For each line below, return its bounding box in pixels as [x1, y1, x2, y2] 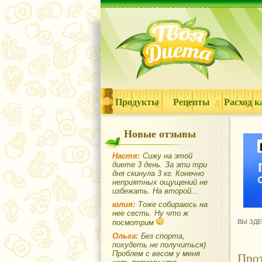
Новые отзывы [124, 126, 196, 141]
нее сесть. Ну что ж [112, 209, 188, 218]
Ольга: [112, 232, 138, 240]
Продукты [115, 95, 159, 108]
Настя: [112, 151, 140, 160]
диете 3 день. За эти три [112, 160, 207, 169]
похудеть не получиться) [112, 240, 206, 249]
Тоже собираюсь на [138, 200, 208, 209]
